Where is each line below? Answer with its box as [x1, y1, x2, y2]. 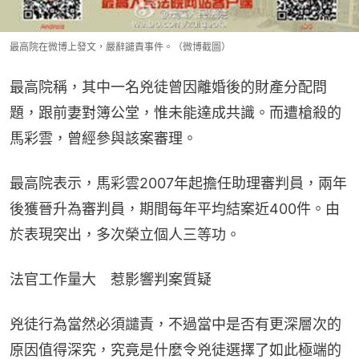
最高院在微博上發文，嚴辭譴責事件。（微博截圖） [10, 41, 231, 54]
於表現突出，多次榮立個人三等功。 [10, 226, 240, 244]
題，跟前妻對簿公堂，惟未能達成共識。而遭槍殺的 [10, 104, 341, 122]
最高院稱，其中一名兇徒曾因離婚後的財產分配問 [10, 79, 327, 96]
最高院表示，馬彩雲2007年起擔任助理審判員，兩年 [10, 175, 347, 192]
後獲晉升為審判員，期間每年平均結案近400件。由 [10, 200, 340, 218]
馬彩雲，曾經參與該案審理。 [10, 130, 197, 147]
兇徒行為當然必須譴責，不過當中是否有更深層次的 [10, 316, 341, 333]
